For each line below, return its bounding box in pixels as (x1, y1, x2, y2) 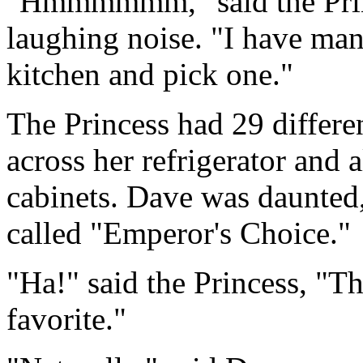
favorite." (6, 301, 126, 336)
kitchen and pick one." (6, 56, 293, 92)
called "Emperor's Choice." (6, 215, 351, 250)
